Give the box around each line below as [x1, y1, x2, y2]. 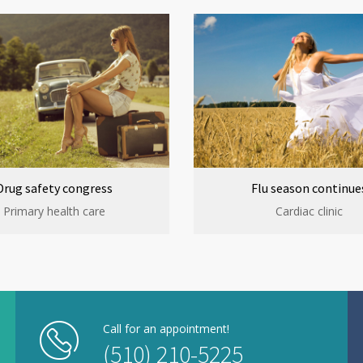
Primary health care [2, 203, 105, 219]
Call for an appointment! [103, 321, 229, 336]
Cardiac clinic [275, 203, 343, 219]
